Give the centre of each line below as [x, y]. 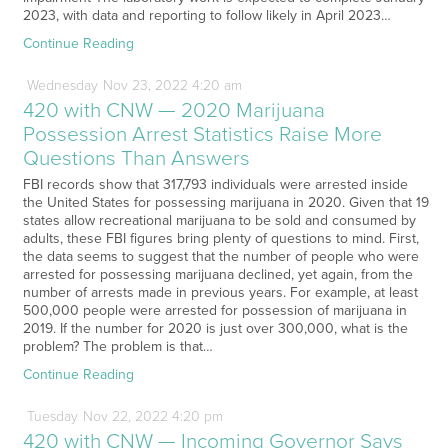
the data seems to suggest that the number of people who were [220, 256]
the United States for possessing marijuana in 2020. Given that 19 [225, 202]
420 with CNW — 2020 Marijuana [173, 110]
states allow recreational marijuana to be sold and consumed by [219, 220]
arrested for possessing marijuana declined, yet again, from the [217, 274]
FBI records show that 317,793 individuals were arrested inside [215, 184]
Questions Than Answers [136, 158]
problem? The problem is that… [117, 346]
